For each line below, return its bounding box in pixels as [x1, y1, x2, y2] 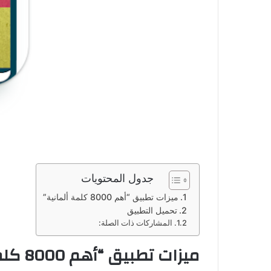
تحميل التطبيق [126, 204, 177, 215]
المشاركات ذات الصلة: [98, 218, 172, 227]
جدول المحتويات [81, 171, 154, 184]
